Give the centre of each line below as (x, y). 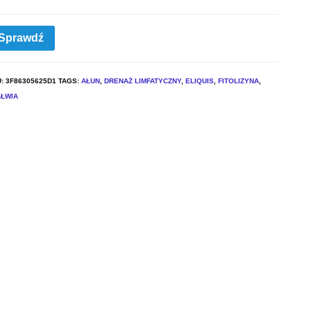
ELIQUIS (200, 81)
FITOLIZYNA (238, 81)
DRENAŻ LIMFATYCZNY (143, 81)
